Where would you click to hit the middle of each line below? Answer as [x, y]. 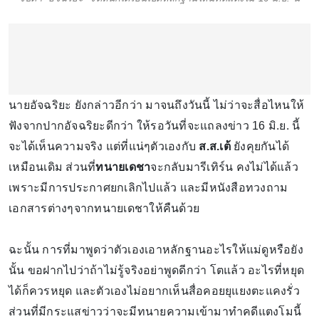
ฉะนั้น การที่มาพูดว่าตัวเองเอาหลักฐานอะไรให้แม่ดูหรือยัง [156, 249]
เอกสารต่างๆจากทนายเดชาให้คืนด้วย [104, 208]
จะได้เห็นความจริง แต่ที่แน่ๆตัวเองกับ [104, 146]
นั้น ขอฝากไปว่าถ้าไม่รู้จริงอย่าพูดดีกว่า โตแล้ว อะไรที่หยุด [156, 270]
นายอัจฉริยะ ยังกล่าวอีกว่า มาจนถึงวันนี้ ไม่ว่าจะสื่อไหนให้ [156, 105]
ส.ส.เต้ [215, 146]
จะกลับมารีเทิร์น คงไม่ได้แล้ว [224, 167]
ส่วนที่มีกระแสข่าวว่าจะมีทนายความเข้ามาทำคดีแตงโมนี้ [155, 311]
